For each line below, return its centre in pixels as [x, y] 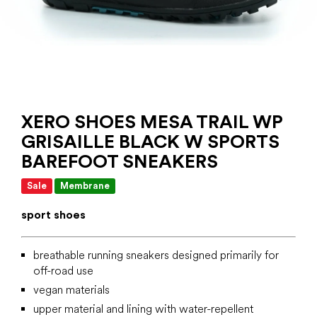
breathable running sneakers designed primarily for [156, 255]
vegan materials [71, 290]
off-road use [63, 271]
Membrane [85, 186]
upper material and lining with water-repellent [143, 309]
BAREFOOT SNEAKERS [120, 161]
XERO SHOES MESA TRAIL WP [152, 121]
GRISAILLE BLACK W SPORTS [150, 141]
